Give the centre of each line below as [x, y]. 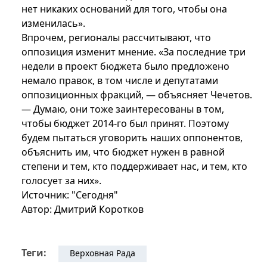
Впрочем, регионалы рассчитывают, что [116, 38]
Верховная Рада [103, 253]
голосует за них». [61, 181]
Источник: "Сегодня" [70, 195]
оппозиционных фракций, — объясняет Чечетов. [137, 95]
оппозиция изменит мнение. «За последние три [133, 52]
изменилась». [53, 24]
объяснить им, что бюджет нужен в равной [123, 152]
